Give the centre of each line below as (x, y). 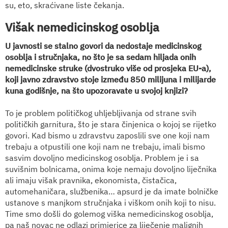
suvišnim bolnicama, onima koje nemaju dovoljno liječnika (111, 169)
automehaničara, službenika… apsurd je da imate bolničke (112, 191)
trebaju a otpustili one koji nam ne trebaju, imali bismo (105, 146)
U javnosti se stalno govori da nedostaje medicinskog (103, 46)
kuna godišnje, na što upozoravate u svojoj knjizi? (96, 90)
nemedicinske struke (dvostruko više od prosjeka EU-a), (108, 68)
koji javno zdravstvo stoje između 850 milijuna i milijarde (110, 79)
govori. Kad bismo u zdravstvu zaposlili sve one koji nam (107, 135)
